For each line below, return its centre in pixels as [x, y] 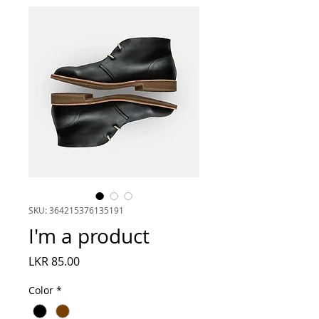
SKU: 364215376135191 [76, 210]
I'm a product [89, 236]
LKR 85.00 [54, 261]
